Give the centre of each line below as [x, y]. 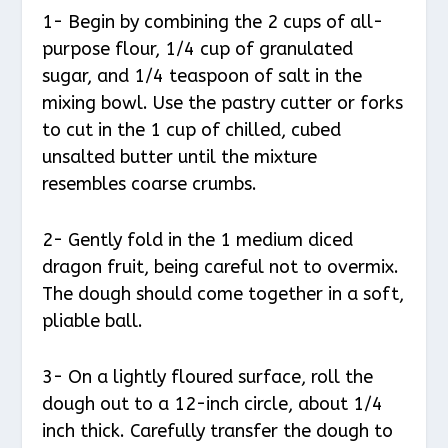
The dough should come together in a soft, [223, 293]
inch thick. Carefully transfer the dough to [218, 430]
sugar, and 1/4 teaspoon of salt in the [202, 76]
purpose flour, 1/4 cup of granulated [198, 49]
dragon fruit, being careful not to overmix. [221, 266]
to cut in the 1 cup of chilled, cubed [192, 130]
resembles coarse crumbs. [150, 184]
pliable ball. [93, 320]
